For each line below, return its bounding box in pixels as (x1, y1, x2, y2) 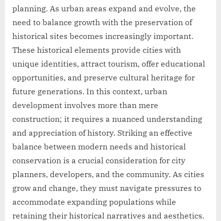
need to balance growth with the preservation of (12, 17, 192, 28)
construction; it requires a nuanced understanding (12, 114, 202, 124)
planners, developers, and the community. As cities (12, 169, 204, 180)
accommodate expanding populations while (12, 197, 176, 207)
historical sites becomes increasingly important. (12, 31, 193, 41)
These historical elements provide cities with (12, 45, 181, 55)
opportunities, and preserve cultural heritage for (12, 73, 195, 83)
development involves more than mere (12, 100, 158, 110)
